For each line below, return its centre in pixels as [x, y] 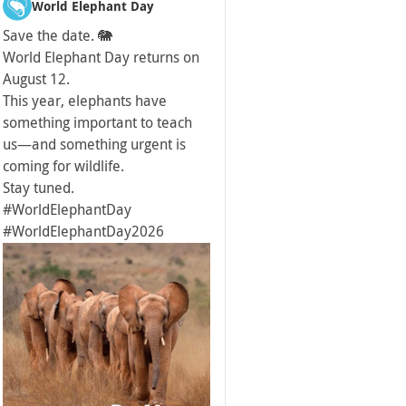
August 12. [36, 79]
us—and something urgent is [94, 144]
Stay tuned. [39, 188]
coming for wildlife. [63, 166]
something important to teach [97, 122]
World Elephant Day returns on [101, 57]
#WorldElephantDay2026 [83, 231]
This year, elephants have [85, 101]
